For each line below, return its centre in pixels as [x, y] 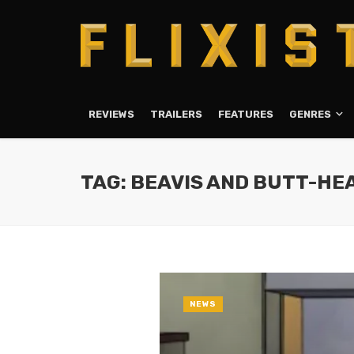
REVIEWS [111, 114]
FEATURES [246, 114]
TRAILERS [176, 114]
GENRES [310, 114]
